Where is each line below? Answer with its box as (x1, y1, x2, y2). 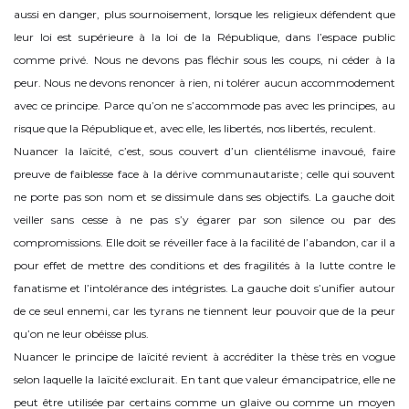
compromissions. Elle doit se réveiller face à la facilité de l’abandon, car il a (14, 236, 395, 250)
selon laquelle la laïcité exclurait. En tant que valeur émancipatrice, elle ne (14, 372, 395, 387)
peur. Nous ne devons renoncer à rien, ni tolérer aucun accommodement (14, 76, 395, 90)
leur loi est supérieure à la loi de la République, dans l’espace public (14, 30, 395, 45)
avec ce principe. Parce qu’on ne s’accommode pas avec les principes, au (14, 99, 395, 113)
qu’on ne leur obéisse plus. (14, 327, 149, 341)
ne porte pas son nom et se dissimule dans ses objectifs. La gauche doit (14, 190, 395, 204)
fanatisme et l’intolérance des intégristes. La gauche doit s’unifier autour (14, 281, 395, 296)
